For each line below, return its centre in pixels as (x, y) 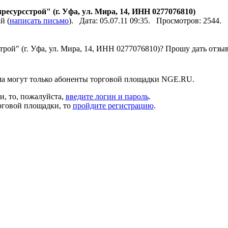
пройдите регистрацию (113, 105)
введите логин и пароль (107, 96)
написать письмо (39, 20)
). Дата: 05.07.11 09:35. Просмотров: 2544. (147, 20)
